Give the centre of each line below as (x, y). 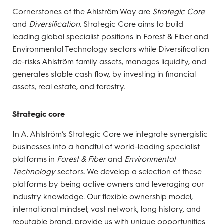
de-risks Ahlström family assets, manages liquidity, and (109, 61)
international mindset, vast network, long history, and (106, 208)
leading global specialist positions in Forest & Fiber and (110, 36)
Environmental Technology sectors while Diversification (111, 48)
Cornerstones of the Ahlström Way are (82, 11)
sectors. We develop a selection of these (128, 171)
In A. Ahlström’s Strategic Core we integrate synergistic (110, 133)
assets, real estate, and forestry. (69, 86)
